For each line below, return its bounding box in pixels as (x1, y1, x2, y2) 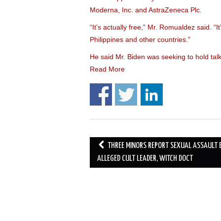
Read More (90, 65, 125, 73)
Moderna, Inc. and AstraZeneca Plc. (90, 6, 202, 14)
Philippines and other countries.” (90, 36, 190, 43)
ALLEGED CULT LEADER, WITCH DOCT (97, 154, 193, 163)
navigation (89, 152, 132, 165)
